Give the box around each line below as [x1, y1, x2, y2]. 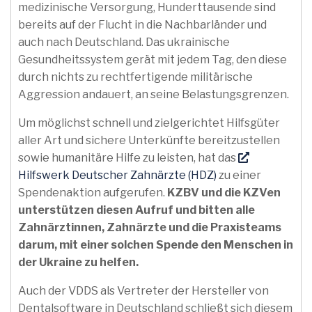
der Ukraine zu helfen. [18, 256, 139, 269]
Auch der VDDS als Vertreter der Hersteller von [18, 284, 269, 297]
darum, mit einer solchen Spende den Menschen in [18, 238, 293, 251]
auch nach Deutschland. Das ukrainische [18, 36, 230, 49]
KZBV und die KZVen [167, 186, 281, 199]
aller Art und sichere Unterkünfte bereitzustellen [18, 134, 280, 147]
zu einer [217, 169, 261, 182]
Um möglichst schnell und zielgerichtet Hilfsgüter [18, 116, 280, 130]
